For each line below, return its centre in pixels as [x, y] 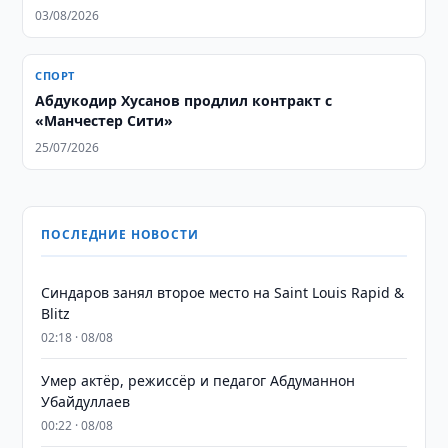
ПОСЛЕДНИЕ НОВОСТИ [120, 234]
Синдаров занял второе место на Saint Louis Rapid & [223, 292]
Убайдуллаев [86, 401]
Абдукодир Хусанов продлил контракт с [184, 100]
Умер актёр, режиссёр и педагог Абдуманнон [198, 380]
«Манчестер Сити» [104, 120]
